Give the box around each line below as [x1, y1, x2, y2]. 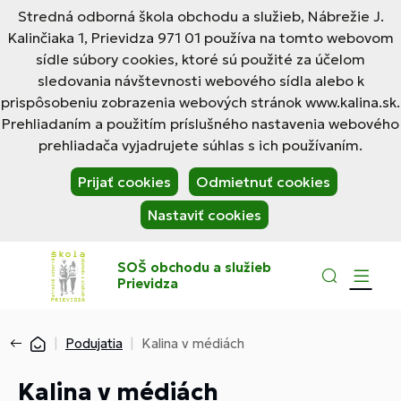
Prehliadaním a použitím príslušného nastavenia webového [2, 115, 399, 132]
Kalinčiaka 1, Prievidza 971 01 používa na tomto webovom [7, 29, 394, 47]
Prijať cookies [78, 173, 171, 191]
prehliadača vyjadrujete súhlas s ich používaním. [38, 136, 363, 154]
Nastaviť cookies [147, 206, 261, 224]
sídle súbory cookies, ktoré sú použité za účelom [36, 50, 365, 68]
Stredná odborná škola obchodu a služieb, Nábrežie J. [17, 7, 384, 25]
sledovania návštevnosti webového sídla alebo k [37, 72, 364, 90]
